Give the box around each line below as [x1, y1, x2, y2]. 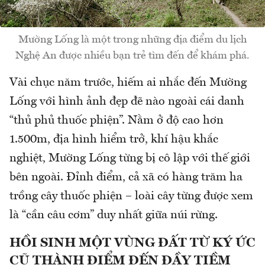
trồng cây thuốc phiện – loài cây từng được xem [9, 190, 253, 202]
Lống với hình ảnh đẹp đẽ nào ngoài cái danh [9, 95, 244, 108]
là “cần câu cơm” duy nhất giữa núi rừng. [9, 209, 218, 221]
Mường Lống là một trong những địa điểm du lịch [18, 34, 247, 45]
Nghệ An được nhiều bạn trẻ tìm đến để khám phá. [15, 50, 250, 61]
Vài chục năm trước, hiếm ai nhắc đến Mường [9, 76, 247, 89]
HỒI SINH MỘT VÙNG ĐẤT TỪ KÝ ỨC [9, 236, 256, 250]
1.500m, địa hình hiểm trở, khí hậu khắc [9, 133, 218, 146]
